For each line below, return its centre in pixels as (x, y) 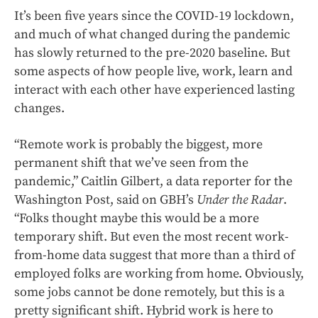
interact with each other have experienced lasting (154, 90)
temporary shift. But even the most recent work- (152, 237)
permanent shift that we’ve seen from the (131, 163)
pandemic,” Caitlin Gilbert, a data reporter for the (153, 182)
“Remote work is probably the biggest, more (138, 145)
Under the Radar (240, 200)
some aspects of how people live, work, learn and (153, 72)
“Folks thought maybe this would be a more (137, 219)
